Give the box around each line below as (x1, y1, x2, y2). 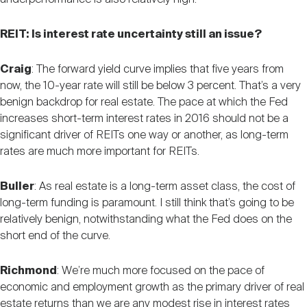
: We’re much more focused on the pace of (57, 265, 265, 277)
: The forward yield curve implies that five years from (32, 63, 284, 75)
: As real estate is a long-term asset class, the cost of (34, 180, 295, 193)
